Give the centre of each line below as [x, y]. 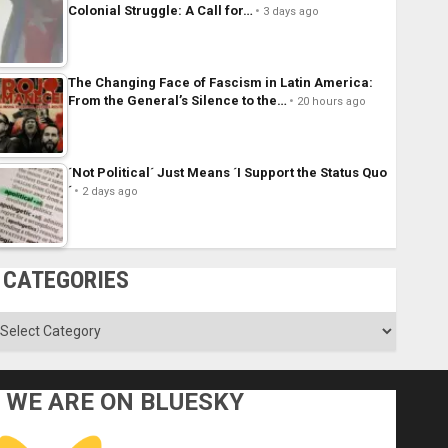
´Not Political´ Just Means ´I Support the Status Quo [227, 173]
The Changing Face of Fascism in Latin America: [220, 83]
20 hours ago [331, 102]
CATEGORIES [65, 280]
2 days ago [109, 192]
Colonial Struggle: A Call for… [160, 11]
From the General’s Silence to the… [177, 101]
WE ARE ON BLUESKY [124, 402]
